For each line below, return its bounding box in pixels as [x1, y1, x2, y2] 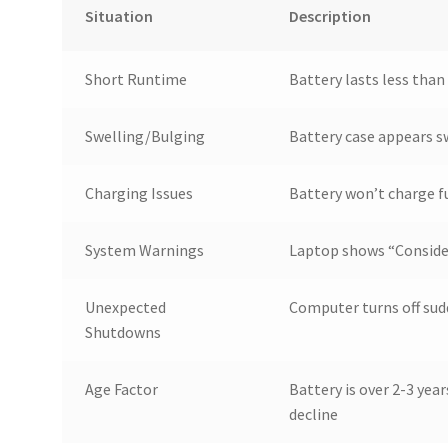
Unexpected [84, 297, 166, 318]
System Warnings [84, 240, 204, 261]
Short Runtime [84, 69, 187, 90]
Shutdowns [84, 322, 161, 343]
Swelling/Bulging [84, 126, 205, 147]
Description [288, 6, 371, 27]
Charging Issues [84, 183, 193, 204]
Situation [84, 6, 153, 27]
